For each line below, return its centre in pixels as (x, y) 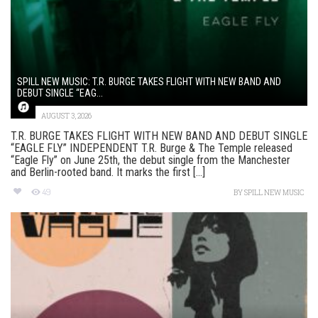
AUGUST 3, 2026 (66, 116)
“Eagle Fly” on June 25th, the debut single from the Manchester (150, 160)
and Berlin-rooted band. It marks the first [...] (108, 172)
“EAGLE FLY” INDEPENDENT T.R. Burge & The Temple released (152, 148)
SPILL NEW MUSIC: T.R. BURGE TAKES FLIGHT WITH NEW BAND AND (149, 82)
